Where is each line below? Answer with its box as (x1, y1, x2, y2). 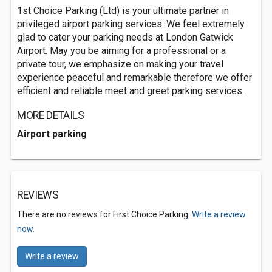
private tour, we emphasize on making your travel (17, 58, 223, 70)
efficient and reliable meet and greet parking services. (17, 85, 244, 97)
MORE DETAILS (17, 109, 84, 121)
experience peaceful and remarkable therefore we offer (17, 72, 252, 83)
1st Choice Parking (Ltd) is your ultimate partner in (17, 5, 229, 16)
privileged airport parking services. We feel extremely (17, 18, 245, 30)
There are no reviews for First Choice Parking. (17, 209, 192, 219)
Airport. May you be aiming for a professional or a (17, 45, 226, 56)
